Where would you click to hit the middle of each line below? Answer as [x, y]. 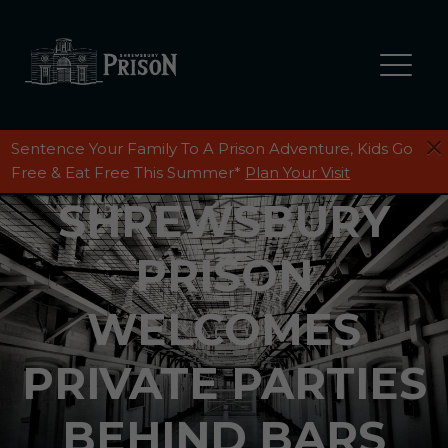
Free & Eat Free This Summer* [128, 172]
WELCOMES [224, 329]
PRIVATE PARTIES [224, 383]
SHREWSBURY [224, 221]
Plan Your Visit [298, 172]
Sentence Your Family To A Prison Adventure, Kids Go [212, 148]
